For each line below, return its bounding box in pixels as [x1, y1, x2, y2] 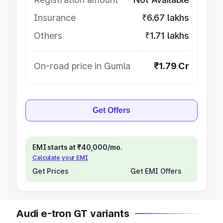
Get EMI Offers [130, 167, 182, 175]
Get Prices [32, 167, 69, 175]
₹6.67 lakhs [141, 12, 189, 23]
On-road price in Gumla [34, 61, 130, 71]
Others [34, 30, 62, 41]
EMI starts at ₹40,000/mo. [32, 143, 122, 151]
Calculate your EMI [32, 154, 88, 161]
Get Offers [93, 106, 130, 114]
